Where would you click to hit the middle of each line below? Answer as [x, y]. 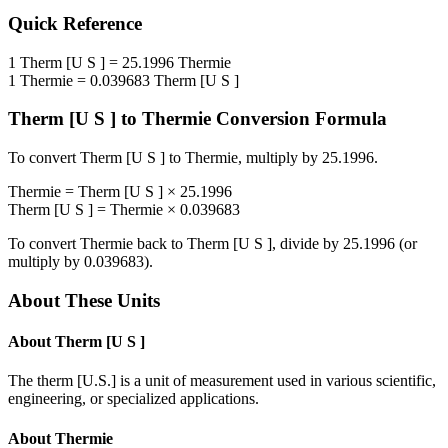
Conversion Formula [299, 119]
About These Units [84, 300]
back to [160, 244]
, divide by [307, 244]
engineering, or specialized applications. [133, 399]
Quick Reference [75, 24]
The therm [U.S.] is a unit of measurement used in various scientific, [222, 381]
